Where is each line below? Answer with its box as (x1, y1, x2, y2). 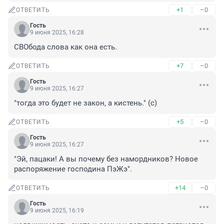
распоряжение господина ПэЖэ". (14, 164, 132, 174)
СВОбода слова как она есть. (14, 42, 117, 52)
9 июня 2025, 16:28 (30, 29, 84, 36)
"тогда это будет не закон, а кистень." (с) (14, 98, 157, 108)
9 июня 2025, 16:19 (30, 207, 84, 214)
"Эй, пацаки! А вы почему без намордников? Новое (14, 154, 198, 164)
